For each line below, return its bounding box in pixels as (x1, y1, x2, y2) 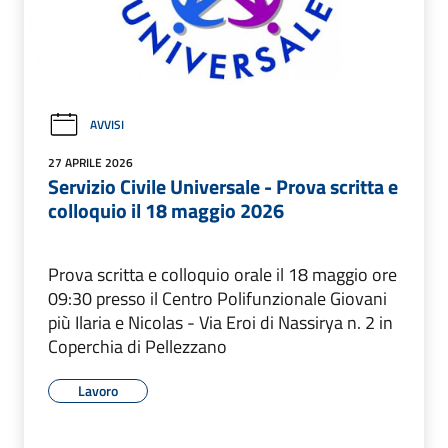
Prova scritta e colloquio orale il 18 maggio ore (48, 260, 397, 288)
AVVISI (90, 115, 124, 135)
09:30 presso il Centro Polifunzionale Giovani (48, 284, 387, 312)
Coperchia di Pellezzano (48, 332, 227, 360)
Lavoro (78, 379, 118, 401)
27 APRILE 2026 (48, 152, 133, 172)
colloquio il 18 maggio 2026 (48, 194, 284, 226)
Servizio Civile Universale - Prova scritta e (48, 170, 398, 202)
